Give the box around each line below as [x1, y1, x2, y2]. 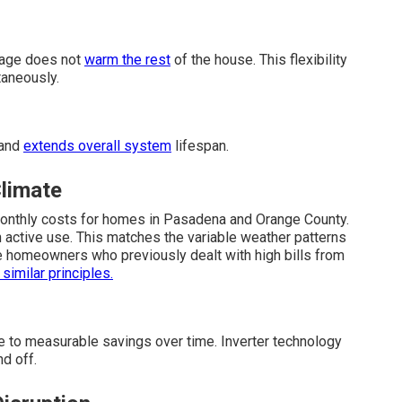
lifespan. [171, 137, 229, 154]
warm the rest [84, 51, 170, 68]
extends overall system [23, 137, 171, 154]
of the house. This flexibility [170, 51, 347, 68]
